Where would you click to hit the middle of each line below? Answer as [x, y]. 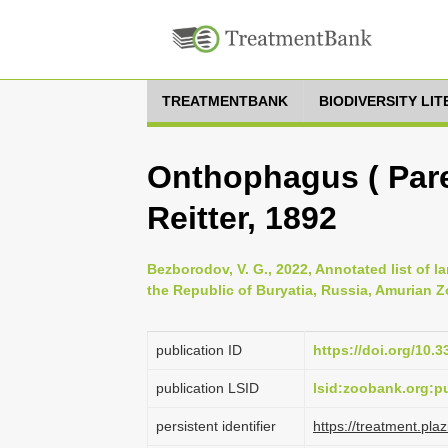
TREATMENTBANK [225, 101]
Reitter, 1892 [242, 218]
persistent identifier [216, 426]
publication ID [199, 350]
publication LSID [207, 388]
